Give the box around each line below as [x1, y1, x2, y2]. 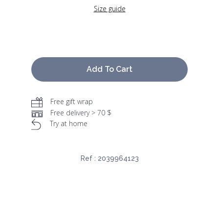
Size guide [93, 4, 126, 14]
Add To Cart [87, 65, 132, 74]
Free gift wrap [50, 97, 93, 107]
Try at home [50, 119, 88, 129]
